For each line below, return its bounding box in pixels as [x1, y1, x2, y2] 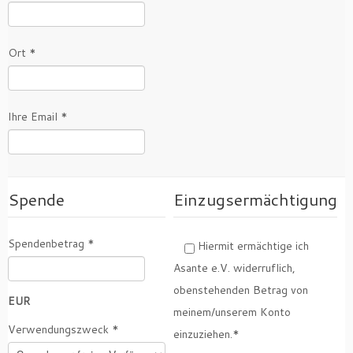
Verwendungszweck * [8, 321, 119, 338]
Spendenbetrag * [8, 236, 95, 252]
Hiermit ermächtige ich [195, 238, 309, 255]
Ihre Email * [8, 109, 68, 125]
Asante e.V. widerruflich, [173, 260, 295, 277]
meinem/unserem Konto [173, 304, 291, 321]
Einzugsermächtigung [173, 188, 337, 212]
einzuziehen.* [173, 326, 240, 343]
